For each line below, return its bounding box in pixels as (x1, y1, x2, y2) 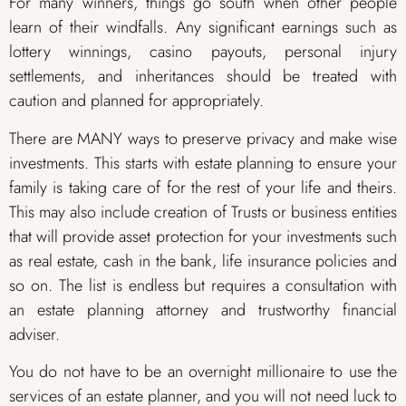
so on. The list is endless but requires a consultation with (9, 273, 397, 297)
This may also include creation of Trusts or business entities (9, 199, 397, 224)
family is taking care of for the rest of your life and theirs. (9, 175, 397, 199)
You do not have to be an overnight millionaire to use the (9, 360, 397, 384)
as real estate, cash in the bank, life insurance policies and (9, 248, 397, 273)
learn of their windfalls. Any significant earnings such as (9, 15, 397, 40)
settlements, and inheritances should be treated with (9, 64, 397, 89)
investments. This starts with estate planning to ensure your (9, 150, 397, 175)
